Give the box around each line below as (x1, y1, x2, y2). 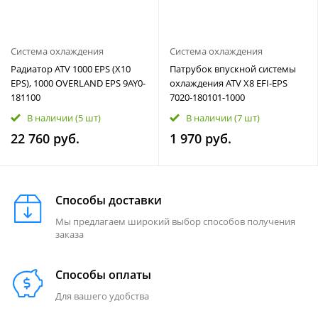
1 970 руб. (170, 130, 231, 147)
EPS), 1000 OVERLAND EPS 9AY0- (11, 77, 146, 89)
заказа (55, 228, 84, 241)
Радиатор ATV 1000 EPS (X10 (11, 62, 131, 75)
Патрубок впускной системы (170, 62, 296, 75)
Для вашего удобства (55, 290, 149, 302)
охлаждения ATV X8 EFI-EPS (170, 77, 287, 89)
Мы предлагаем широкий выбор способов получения (55, 215, 295, 228)
